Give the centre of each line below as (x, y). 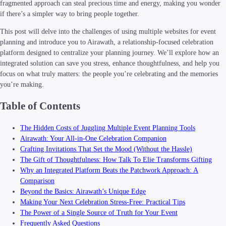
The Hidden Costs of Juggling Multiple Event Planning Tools (108, 128)
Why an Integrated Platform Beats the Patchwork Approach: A (109, 171)
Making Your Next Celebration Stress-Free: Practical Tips (103, 202)
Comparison (37, 181)
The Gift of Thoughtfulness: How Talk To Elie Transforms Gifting (116, 160)
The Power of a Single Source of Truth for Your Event (99, 213)
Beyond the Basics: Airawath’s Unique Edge (83, 192)
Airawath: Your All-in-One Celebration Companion (93, 139)
